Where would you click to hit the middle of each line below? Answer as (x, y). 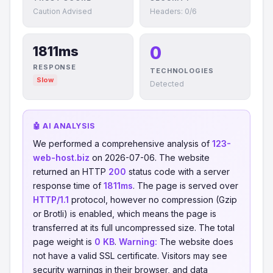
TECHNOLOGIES (182, 71)
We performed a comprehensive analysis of (122, 144)
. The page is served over (186, 186)
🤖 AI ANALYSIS (64, 126)
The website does (195, 242)
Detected (167, 84)
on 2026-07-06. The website (150, 158)
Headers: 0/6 (173, 11)
